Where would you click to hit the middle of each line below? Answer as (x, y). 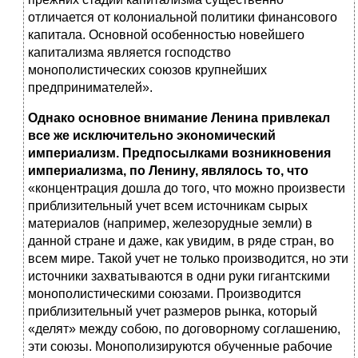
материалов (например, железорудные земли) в (170, 224)
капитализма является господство (129, 53)
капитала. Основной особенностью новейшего (166, 35)
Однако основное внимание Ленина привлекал (179, 118)
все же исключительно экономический (152, 136)
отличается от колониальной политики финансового (183, 18)
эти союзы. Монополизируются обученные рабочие (180, 347)
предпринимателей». (90, 88)
